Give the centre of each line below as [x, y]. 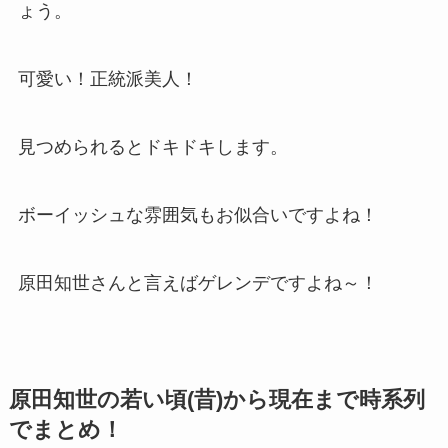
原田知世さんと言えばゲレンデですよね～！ [197, 282]
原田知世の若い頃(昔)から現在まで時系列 [216, 399]
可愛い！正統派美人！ [107, 79]
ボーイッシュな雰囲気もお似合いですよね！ [197, 214]
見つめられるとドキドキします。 [152, 146]
